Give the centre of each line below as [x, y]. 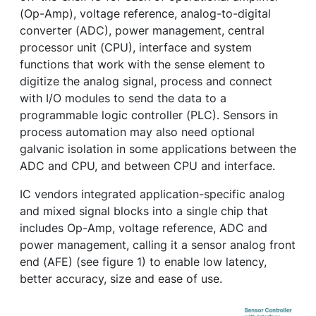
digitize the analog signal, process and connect [146, 81]
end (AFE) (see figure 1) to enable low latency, [143, 262]
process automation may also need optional [137, 132]
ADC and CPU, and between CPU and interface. [147, 166]
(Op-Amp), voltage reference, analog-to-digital [145, 14]
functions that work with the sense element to [142, 65]
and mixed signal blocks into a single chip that [144, 211]
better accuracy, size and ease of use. [124, 279]
